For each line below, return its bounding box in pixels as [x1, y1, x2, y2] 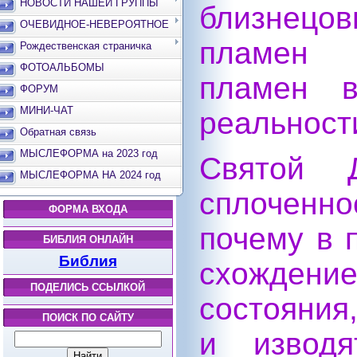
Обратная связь [20, 126, 96, 138]
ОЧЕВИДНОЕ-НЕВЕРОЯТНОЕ [20, 18, 169, 30]
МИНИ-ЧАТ [20, 104, 73, 116]
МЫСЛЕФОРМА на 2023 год [20, 147, 158, 159]
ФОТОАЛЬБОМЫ [20, 61, 104, 73]
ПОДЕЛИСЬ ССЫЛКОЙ [30, 281, 145, 293]
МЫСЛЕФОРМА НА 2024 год [20, 169, 161, 181]
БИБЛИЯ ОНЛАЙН [42, 233, 133, 245]
